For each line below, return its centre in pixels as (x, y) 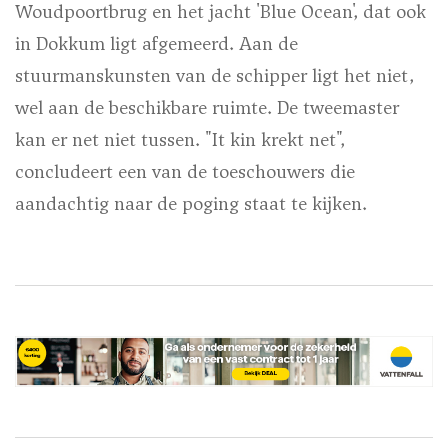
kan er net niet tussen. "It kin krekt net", (180, 139)
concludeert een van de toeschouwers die (185, 171)
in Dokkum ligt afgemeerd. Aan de (156, 43)
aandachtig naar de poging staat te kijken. (191, 203)
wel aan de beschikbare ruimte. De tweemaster (207, 107)
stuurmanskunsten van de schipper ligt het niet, (214, 75)
